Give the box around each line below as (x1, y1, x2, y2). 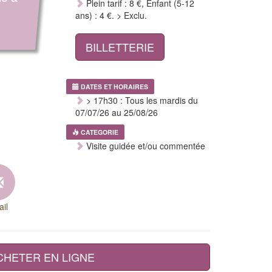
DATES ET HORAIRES (80, 82, 148, 91)
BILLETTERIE (85, 39, 154, 55)
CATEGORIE (80, 127, 118, 137)
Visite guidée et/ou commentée (83, 140, 205, 152)
